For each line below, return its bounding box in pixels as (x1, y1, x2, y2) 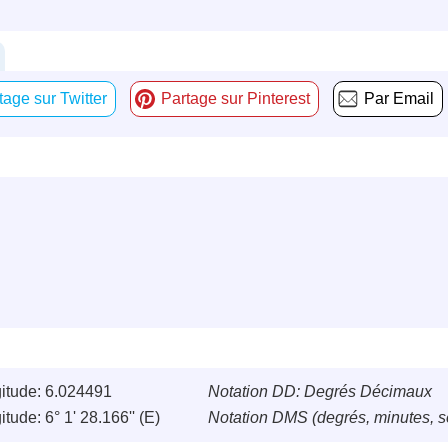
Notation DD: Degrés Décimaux (208, 383, 432, 401)
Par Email (364, 90, 434, 108)
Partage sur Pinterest (161, 90, 310, 108)
